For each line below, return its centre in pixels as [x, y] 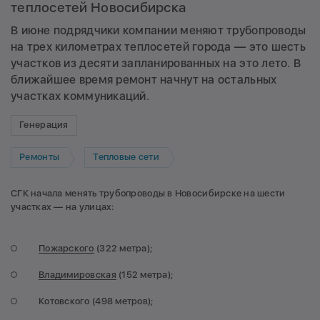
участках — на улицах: [62, 206]
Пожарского [66, 248]
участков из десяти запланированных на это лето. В [156, 63]
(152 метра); [145, 274]
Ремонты [40, 157]
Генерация [44, 125]
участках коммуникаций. [80, 96]
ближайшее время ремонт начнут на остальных [144, 79]
